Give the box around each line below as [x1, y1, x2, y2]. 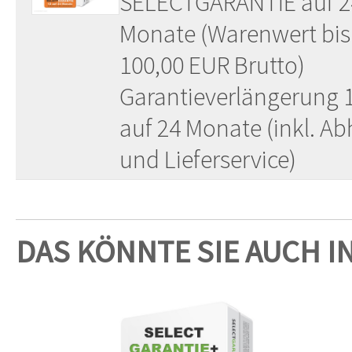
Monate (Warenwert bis [119, 17, 350, 49]
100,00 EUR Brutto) [119, 49, 305, 81]
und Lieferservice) [119, 143, 296, 175]
